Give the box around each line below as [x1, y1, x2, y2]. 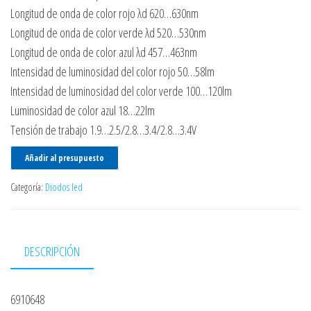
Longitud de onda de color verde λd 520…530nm [10, 24, 206, 41]
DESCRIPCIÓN [24, 242, 80, 260]
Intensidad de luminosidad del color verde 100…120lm [10, 82, 232, 99]
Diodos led [45, 180, 83, 194]
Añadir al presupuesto [25, 151, 104, 164]
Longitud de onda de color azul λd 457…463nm [10, 43, 197, 60]
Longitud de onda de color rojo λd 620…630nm [10, 4, 199, 22]
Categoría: [10, 180, 45, 194]
